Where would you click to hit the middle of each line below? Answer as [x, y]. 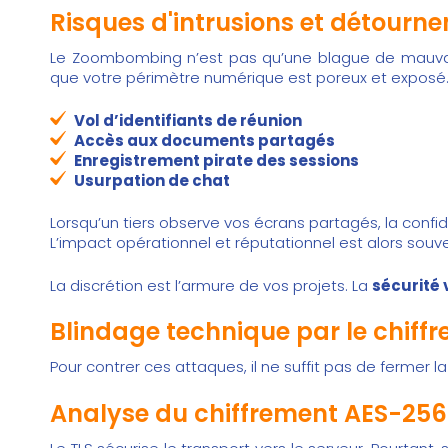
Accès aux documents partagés [204, 140]
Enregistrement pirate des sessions [216, 160]
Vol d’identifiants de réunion [188, 120]
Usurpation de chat [152, 180]
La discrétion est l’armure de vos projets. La [211, 285]
